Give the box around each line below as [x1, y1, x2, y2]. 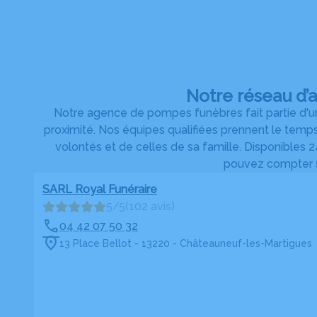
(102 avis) [125, 200, 175, 213]
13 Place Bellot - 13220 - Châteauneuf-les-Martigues [59, 237, 312, 249]
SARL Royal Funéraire [42, 183, 157, 196]
